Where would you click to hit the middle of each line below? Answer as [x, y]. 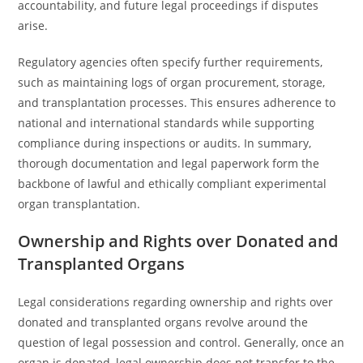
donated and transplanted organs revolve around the [163, 322]
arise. [33, 26]
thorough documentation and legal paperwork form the [169, 163]
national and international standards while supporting [167, 123]
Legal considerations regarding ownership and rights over [176, 302]
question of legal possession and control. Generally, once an [181, 342]
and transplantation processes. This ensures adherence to [177, 102]
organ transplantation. [79, 204]
